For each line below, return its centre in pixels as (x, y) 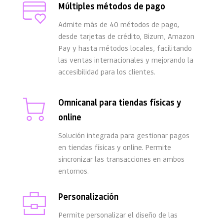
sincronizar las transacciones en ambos (121, 159)
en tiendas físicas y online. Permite (115, 147)
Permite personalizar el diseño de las (118, 215)
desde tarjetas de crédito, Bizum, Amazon (126, 36)
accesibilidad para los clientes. (107, 72)
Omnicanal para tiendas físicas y (120, 102)
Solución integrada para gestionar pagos (124, 135)
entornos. (74, 171)
